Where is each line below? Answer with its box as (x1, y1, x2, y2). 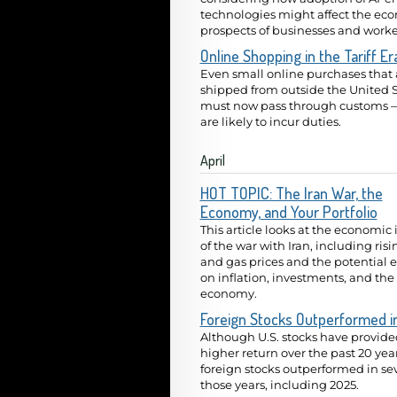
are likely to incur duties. (199, 113, 341, 128)
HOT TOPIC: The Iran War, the (199, 183, 383, 203)
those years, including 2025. (199, 377, 359, 392)
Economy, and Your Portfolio (199, 201, 378, 222)
